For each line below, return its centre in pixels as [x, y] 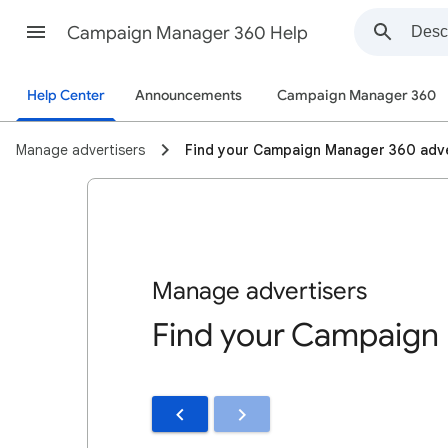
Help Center [66, 95]
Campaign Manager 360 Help [187, 33]
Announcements [188, 95]
